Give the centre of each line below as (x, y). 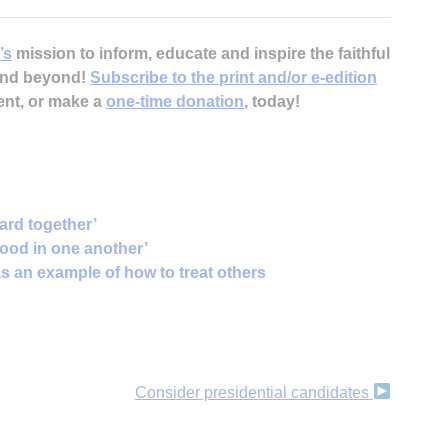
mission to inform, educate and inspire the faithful (200, 53)
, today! (272, 101)
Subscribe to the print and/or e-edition (233, 77)
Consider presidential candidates (253, 392)
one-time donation (175, 101)
